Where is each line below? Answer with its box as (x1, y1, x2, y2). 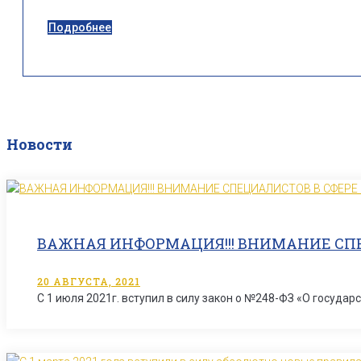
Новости (6, 134, 73, 154)
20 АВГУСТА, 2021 (37, 274, 140, 288)
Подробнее (48, 20, 111, 34)
